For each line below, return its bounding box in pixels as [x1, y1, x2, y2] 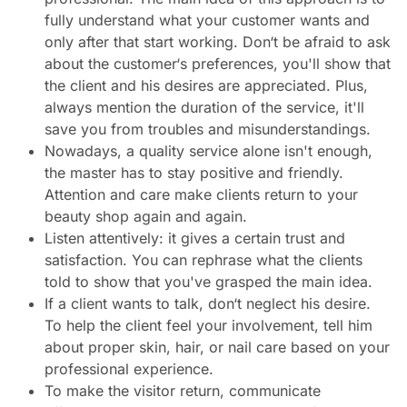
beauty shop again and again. [44, 206, 247, 225]
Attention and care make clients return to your [44, 184, 358, 203]
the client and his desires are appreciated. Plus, [44, 75, 368, 94]
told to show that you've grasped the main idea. [44, 272, 372, 291]
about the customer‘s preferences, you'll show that [44, 54, 391, 73]
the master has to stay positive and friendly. [44, 163, 343, 182]
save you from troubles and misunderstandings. [44, 119, 371, 138]
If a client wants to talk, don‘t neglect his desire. [44, 293, 371, 313]
